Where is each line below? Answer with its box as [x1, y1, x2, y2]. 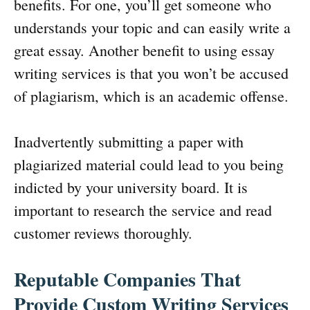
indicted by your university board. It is [14, 177, 248, 198]
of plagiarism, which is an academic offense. [14, 86, 289, 107]
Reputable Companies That [14, 265, 241, 294]
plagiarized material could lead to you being [14, 154, 284, 175]
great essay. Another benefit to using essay [14, 40, 275, 61]
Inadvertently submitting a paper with [14, 131, 244, 152]
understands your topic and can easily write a [14, 17, 291, 38]
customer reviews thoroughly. [14, 223, 192, 244]
